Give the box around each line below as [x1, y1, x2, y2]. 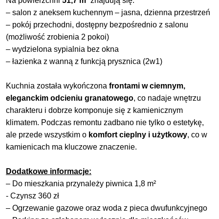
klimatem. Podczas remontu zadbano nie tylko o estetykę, [6, 118, 204, 127]
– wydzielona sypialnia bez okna [6, 45, 119, 54]
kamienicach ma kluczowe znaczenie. [6, 143, 137, 152]
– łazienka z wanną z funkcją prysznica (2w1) [6, 57, 162, 66]
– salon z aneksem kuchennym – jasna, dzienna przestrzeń [6, 8, 210, 17]
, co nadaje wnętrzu [133, 94, 201, 103]
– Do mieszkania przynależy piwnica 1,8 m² [6, 179, 156, 188]
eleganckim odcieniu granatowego [6, 94, 133, 103]
